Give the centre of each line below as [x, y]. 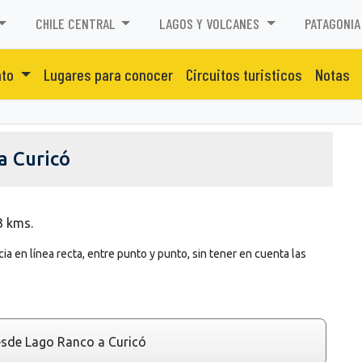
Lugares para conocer [108, 74]
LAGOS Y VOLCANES [211, 24]
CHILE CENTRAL [76, 24]
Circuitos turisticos [244, 74]
